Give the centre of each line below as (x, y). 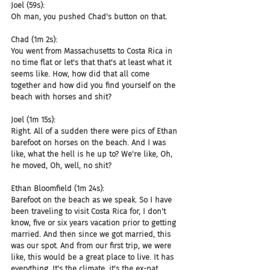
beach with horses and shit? (61, 97)
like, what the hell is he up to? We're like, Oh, (93, 154)
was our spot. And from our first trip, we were (92, 246)
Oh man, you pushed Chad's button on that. (89, 17)
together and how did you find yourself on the (94, 85)
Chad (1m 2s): (34, 39)
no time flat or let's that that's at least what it (92, 62)
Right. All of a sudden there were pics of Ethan (95, 131)
